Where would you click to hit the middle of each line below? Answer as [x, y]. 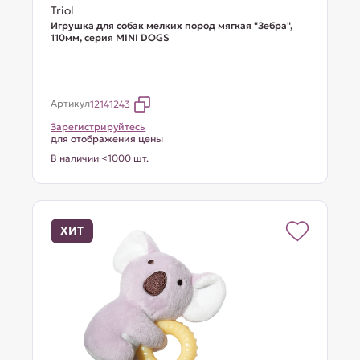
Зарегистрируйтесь [98, 127]
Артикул [71, 103]
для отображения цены [107, 139]
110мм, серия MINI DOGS [110, 37]
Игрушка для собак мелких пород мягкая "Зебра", [172, 25]
